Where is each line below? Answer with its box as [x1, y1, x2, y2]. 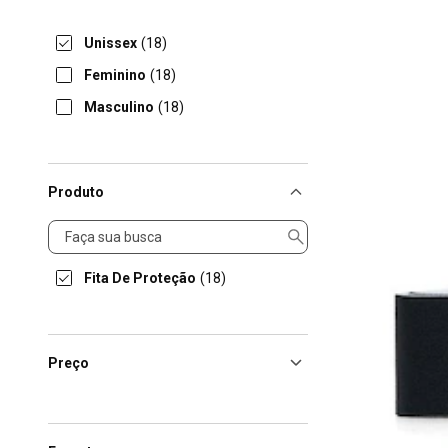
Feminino [84, 67, 146, 83]
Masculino [84, 99, 154, 115]
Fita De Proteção [84, 270, 196, 286]
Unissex [84, 35, 137, 51]
